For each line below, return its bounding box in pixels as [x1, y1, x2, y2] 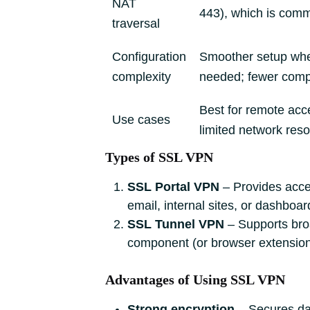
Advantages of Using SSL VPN [105, 272, 285, 287]
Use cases [112, 113, 170, 127]
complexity [112, 70, 171, 84]
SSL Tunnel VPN [127, 217, 224, 231]
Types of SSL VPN [105, 149, 213, 165]
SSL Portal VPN [127, 180, 219, 194]
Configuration [112, 50, 186, 64]
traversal [112, 17, 160, 30]
